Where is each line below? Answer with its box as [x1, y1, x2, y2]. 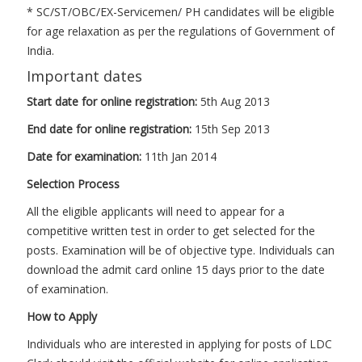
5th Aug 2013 [200, 94, 270, 109]
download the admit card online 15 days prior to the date [27, 262, 325, 277]
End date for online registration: [27, 121, 195, 137]
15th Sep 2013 [195, 121, 270, 137]
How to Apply [27, 309, 97, 324]
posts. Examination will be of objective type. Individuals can [27, 242, 335, 258]
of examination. [27, 281, 108, 297]
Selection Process [27, 176, 120, 192]
